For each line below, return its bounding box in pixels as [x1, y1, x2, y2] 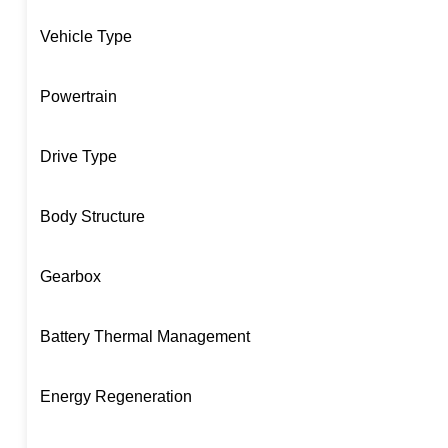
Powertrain [39, 87, 117, 105]
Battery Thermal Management [39, 327, 250, 345]
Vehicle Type [39, 27, 132, 45]
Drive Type [39, 147, 117, 165]
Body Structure [39, 207, 145, 225]
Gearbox [39, 267, 101, 285]
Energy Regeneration [39, 387, 192, 405]
